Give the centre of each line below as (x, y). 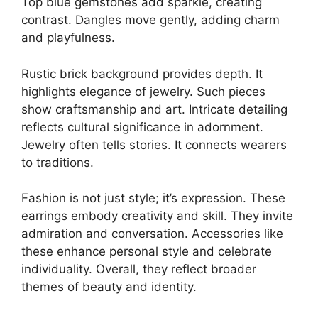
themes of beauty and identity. (109, 287)
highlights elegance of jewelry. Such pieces (143, 91)
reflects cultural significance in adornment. (142, 127)
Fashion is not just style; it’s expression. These (153, 198)
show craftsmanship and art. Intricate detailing (154, 109)
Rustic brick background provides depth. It (142, 73)
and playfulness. (68, 38)
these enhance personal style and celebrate (147, 252)
